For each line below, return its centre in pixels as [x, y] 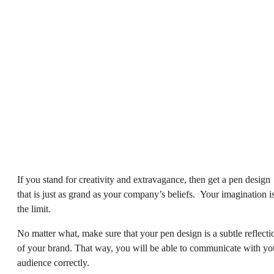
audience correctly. [53, 263]
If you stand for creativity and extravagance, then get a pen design [144, 180]
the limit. [34, 209]
